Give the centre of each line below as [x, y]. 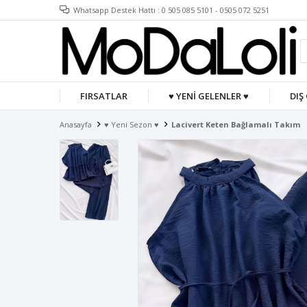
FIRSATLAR [103, 96]
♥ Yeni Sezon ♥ [132, 124]
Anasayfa [76, 124]
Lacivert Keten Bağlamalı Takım [236, 124]
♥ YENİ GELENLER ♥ [208, 96]
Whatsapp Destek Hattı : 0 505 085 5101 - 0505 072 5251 [171, 10]
